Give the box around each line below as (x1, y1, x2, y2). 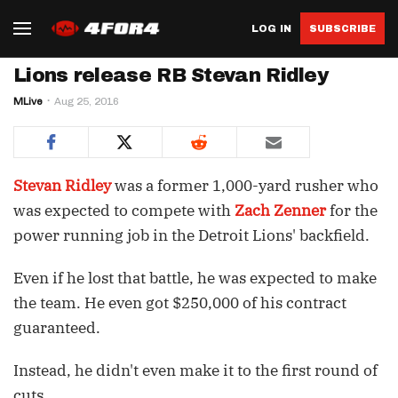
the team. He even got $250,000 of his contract (13, 293, 346, 313)
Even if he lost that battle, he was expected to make (13, 268, 377, 288)
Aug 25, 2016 (54, 95, 119, 107)
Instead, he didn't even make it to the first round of (13, 361, 378, 380)
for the (326, 201, 378, 220)
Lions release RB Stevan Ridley (13, 65, 328, 86)
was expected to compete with (13, 201, 235, 220)
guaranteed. (13, 318, 100, 338)
